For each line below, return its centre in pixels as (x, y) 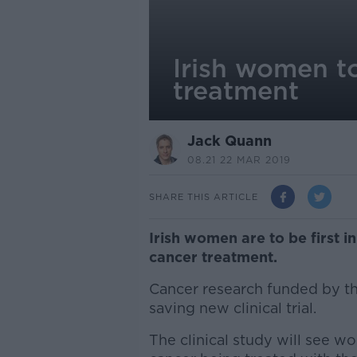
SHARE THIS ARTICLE (203, 196)
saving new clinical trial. (232, 308)
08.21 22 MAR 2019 (239, 160)
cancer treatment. (213, 257)
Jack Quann (229, 141)
